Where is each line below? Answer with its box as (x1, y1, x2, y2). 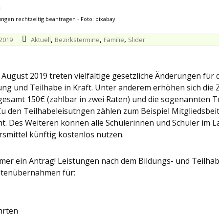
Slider (128, 35, 145, 44)
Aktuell (30, 35, 51, 44)
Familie (103, 35, 124, 44)
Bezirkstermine (54, 35, 100, 44)
